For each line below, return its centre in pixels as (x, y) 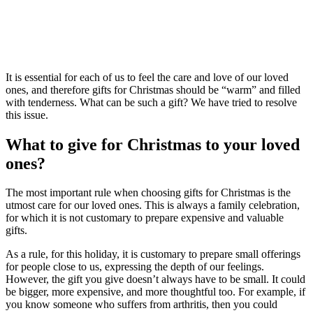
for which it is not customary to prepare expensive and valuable (145, 218)
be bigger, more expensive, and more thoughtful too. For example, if (155, 292)
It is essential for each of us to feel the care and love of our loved (147, 77)
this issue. (27, 115)
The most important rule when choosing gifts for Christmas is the (148, 193)
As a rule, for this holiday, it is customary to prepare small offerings (153, 254)
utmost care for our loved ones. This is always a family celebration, (153, 205)
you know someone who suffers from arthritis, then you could (141, 305)
